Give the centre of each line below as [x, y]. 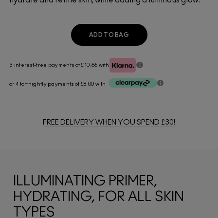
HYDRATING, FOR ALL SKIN [99, 197]
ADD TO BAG [109, 35]
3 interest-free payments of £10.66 [54, 65]
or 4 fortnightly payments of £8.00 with [58, 84]
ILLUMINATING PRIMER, [85, 182]
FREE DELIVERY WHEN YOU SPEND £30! [109, 123]
